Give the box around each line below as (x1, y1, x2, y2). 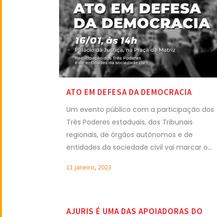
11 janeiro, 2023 (66, 162, 111, 171)
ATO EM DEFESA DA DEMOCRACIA (66, 86, 192, 97)
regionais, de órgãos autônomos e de (66, 129, 193, 139)
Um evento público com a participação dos (66, 104, 214, 114)
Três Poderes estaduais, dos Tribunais (66, 117, 193, 127)
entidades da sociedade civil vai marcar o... (66, 142, 212, 152)
